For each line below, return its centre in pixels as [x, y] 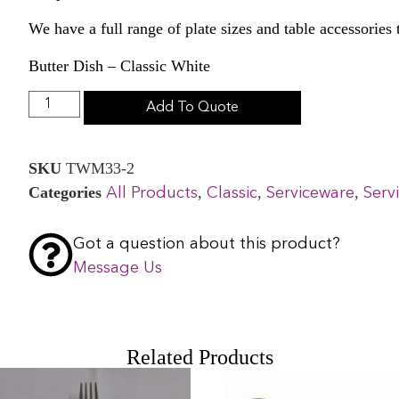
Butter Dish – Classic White [120, 65]
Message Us [118, 268]
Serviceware [311, 193]
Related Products [199, 358]
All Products [152, 193]
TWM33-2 [101, 168]
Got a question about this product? [207, 244]
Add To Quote [193, 107]
